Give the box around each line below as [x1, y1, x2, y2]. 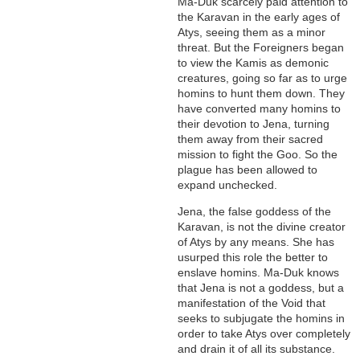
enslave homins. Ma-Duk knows [178, 266, 340, 280]
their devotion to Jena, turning [178, 117, 330, 131]
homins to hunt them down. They [178, 87, 346, 100]
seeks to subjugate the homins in [178, 312, 346, 325]
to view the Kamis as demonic [178, 56, 329, 70]
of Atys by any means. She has [178, 235, 335, 249]
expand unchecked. [178, 178, 278, 192]
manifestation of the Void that [178, 297, 326, 310]
